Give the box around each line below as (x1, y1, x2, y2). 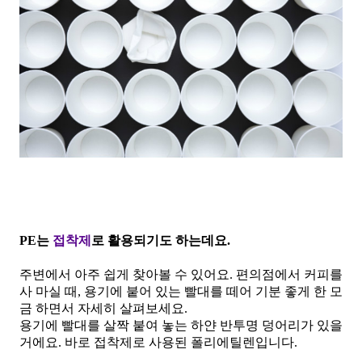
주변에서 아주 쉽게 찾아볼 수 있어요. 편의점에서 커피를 (19, 267, 343, 281)
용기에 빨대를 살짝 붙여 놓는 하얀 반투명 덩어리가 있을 (19, 318, 343, 332)
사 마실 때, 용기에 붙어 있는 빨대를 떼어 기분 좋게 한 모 (19, 284, 343, 298)
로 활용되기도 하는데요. (91, 233, 234, 247)
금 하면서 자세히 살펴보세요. (19, 301, 187, 315)
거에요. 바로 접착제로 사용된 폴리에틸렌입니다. (19, 335, 301, 349)
